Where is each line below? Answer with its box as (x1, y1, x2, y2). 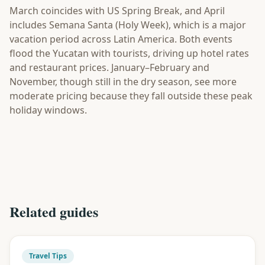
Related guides (9, 201, 98, 222)
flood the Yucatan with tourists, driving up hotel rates (9, 47, 249, 60)
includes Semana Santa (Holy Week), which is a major (9, 18, 246, 31)
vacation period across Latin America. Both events (9, 33, 232, 46)
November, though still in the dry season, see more (9, 75, 237, 88)
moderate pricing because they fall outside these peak (9, 89, 253, 102)
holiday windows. (9, 104, 87, 117)
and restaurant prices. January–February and (9, 61, 209, 74)
